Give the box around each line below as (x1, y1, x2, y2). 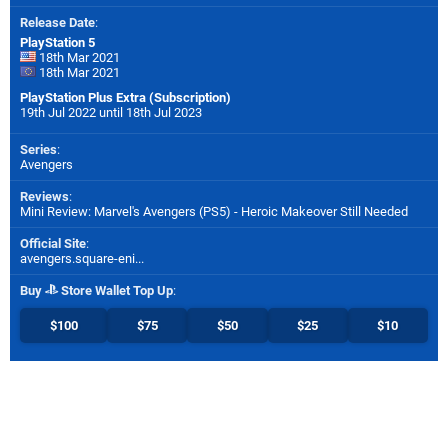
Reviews (20, 188, 69, 204)
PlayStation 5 (20, 34, 95, 50)
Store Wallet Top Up (58, 282, 173, 298)
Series (20, 141, 57, 157)
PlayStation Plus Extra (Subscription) (20, 89, 231, 105)
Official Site (20, 235, 86, 251)
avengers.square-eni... (20, 250, 144, 266)
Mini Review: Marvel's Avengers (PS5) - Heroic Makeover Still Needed (20, 203, 408, 219)
